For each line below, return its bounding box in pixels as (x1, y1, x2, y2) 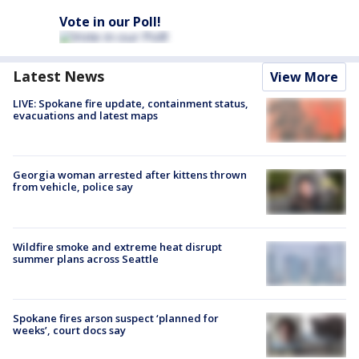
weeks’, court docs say (13, 322, 126, 337)
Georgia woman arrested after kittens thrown (13, 167, 247, 183)
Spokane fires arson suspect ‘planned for (13, 310, 219, 325)
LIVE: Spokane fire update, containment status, (13, 96, 248, 111)
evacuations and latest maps (13, 108, 158, 123)
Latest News (13, 67, 104, 87)
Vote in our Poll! (59, 13, 161, 31)
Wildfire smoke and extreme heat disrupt (13, 239, 222, 254)
